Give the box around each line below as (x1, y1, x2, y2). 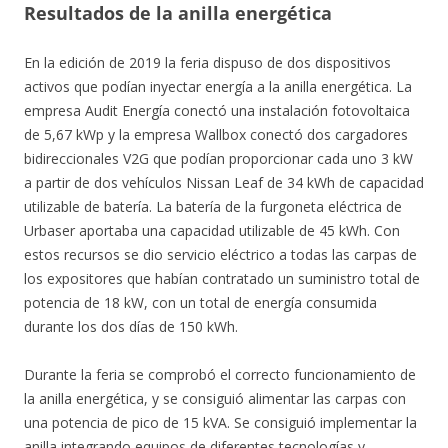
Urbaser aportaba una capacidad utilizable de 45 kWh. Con (24, 221, 400, 240)
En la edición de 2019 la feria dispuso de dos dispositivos (24, 53, 391, 72)
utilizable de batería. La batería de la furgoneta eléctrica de (24, 197, 402, 216)
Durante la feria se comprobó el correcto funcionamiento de (24, 365, 416, 384)
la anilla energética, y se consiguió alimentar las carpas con (24, 389, 406, 408)
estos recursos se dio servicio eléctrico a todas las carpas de (24, 245, 417, 264)
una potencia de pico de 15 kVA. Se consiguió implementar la (24, 413, 417, 432)
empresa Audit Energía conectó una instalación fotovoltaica (24, 101, 410, 120)
